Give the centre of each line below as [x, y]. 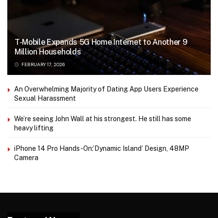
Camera [26, 157]
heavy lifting [34, 128]
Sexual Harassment [45, 98]
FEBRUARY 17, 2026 [43, 64]
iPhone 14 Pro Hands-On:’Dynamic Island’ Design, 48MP [102, 148]
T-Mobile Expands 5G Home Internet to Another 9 [101, 42]
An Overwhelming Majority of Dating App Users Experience [106, 89]
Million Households [48, 52]
